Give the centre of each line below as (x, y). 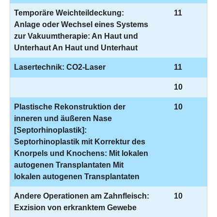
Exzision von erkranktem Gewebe (75, 208)
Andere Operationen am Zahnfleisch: (82, 196)
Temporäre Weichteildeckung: (69, 13)
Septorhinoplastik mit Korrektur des (80, 142)
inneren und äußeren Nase (63, 118)
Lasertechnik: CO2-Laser (60, 67)
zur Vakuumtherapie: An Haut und (76, 36)
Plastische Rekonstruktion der (70, 107)
